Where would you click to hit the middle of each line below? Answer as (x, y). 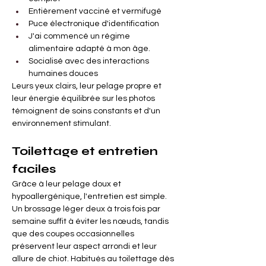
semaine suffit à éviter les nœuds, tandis (91, 222)
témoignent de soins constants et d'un (87, 111)
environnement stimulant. (61, 124)
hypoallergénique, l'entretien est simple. (90, 197)
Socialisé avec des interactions (90, 61)
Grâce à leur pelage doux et (67, 184)
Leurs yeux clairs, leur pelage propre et (88, 86)
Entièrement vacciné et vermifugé (95, 12)
